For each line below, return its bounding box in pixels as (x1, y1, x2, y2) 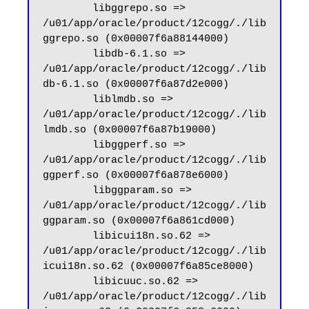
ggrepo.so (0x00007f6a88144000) (43, 33, 229, 46)
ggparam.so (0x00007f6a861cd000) (43, 215, 235, 228)
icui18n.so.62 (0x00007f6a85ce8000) (43, 261, 254, 273)
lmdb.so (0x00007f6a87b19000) (43, 124, 217, 137)
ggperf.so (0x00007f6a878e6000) (43, 170, 229, 182)
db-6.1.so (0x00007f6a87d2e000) (43, 79, 229, 91)
